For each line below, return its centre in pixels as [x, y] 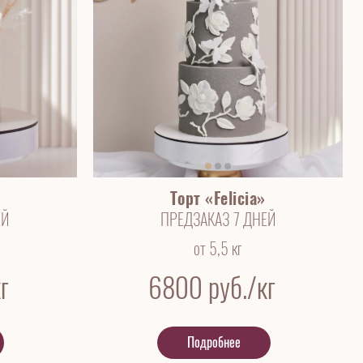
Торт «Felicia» [218, 198]
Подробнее [214, 342]
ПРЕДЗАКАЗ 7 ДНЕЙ [218, 219]
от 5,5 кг [218, 248]
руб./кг [242, 288]
